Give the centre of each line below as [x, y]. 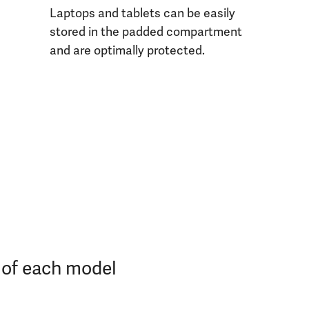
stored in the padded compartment [146, 32]
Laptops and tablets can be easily [142, 13]
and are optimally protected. [127, 51]
